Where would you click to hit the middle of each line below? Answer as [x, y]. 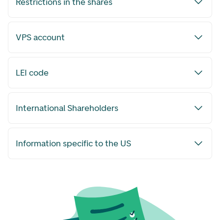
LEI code [32, 73]
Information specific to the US [73, 143]
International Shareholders [67, 108]
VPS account [40, 37]
